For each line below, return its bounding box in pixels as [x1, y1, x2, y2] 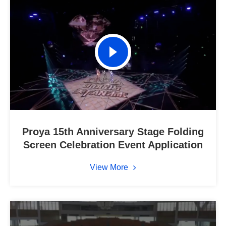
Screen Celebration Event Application [23, 139, 203, 150]
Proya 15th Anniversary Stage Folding [22, 126, 204, 137]
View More [90, 162, 130, 172]
